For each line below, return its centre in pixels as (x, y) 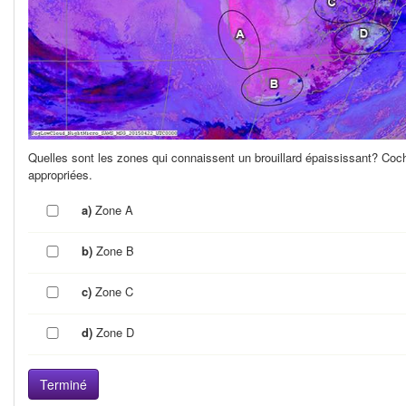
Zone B (116, 251)
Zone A (115, 210)
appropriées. (60, 175)
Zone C (115, 292)
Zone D (116, 333)
